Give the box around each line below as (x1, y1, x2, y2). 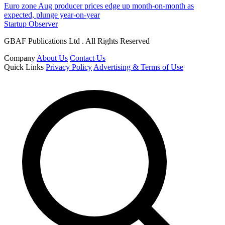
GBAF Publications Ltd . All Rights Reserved (4, 37, 150, 46)
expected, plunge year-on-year (4, 11, 100, 20)
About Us (37, 54, 68, 63)
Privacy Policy (46, 63, 92, 72)
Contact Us (70, 54, 105, 63)
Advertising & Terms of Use (93, 63, 183, 72)
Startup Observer (4, 20, 58, 29)
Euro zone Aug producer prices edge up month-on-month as (4, 2, 194, 11)
